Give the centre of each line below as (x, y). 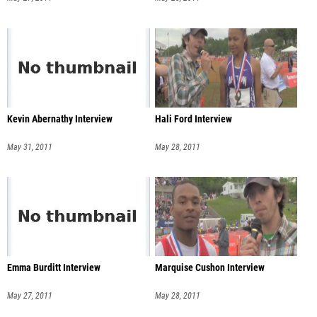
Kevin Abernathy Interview (60, 119)
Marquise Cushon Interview (209, 268)
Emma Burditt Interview (54, 268)
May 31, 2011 (30, 147)
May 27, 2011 (30, 296)
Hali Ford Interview (193, 119)
